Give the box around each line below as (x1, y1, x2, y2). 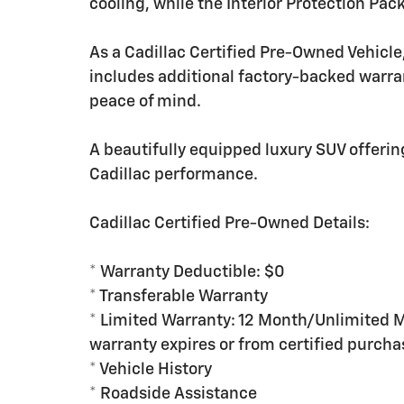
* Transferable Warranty (89, 289, 268, 305)
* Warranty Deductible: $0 (89, 264, 285, 280)
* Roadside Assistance (89, 386, 257, 402)
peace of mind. (89, 94, 201, 110)
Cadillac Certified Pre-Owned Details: (89, 216, 370, 232)
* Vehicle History (89, 362, 212, 378)
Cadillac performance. (89, 167, 258, 183)
